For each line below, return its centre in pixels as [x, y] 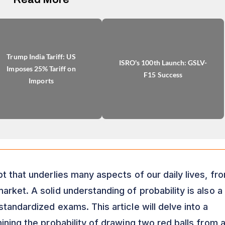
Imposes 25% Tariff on [41, 68]
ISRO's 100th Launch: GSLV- [163, 62]
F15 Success [163, 74]
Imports [41, 80]
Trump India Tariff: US [41, 56]
